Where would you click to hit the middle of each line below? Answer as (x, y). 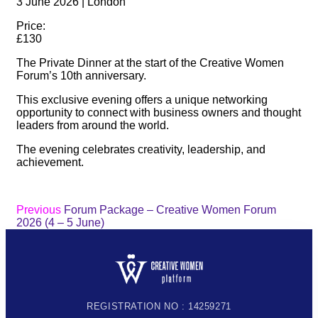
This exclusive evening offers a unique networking (142, 99)
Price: (31, 26)
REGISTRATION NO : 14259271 (159, 307)
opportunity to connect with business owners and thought (159, 112)
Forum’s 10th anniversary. (81, 75)
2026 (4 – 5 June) (60, 222)
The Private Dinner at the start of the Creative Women (150, 62)
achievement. (50, 162)
